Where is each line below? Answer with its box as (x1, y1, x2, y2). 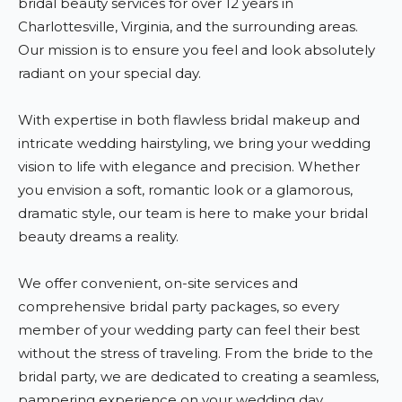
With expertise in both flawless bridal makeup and (18, 110, 360, 128)
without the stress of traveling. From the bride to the (18, 344, 373, 362)
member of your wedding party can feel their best (18, 320, 360, 338)
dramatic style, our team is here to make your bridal (18, 204, 368, 222)
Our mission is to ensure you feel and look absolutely (18, 40, 375, 58)
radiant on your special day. (18, 64, 201, 82)
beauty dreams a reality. (18, 227, 179, 245)
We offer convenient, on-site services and (18, 274, 298, 292)
